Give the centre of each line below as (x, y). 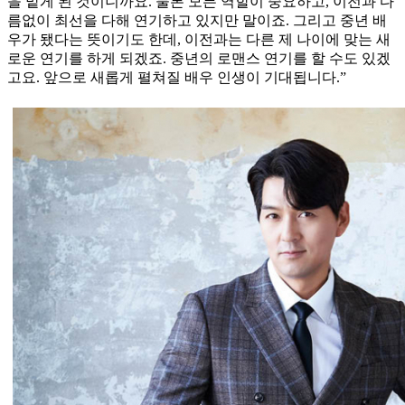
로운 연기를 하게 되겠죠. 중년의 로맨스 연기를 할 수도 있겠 (199, 59)
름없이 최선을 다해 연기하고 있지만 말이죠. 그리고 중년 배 (197, 21)
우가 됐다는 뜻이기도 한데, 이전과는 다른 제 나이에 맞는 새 (199, 40)
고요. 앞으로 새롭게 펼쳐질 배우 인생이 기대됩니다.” (177, 78)
